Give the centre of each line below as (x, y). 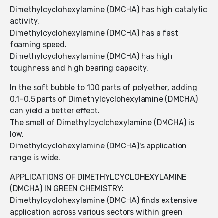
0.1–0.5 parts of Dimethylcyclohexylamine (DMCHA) (104, 99)
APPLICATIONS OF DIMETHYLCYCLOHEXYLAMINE (98, 177)
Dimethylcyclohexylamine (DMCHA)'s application (98, 146)
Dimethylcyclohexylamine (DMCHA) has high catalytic (109, 10)
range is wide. (35, 158)
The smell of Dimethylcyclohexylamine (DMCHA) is (102, 123)
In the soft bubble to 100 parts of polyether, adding (103, 88)
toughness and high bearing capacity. (79, 68)
